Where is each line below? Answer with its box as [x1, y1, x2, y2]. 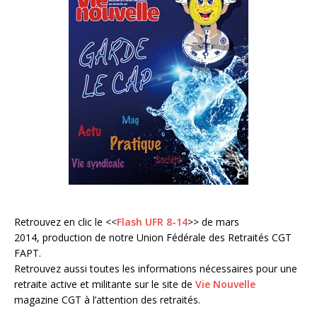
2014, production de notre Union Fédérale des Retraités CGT [14, 231, 292, 245]
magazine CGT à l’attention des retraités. [14, 293, 200, 307]
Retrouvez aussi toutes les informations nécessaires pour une [14, 262, 297, 276]
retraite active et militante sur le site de [14, 277, 195, 292]
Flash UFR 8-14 [117, 215, 188, 229]
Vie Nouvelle [195, 277, 255, 292]
